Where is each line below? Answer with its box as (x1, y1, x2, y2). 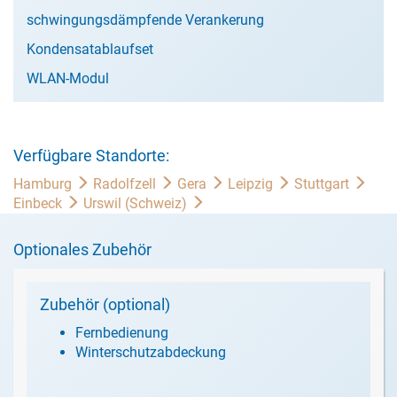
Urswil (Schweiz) (83, 195, 191, 212)
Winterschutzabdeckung (75, 344, 226, 361)
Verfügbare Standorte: (13, 146, 169, 165)
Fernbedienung (75, 324, 168, 341)
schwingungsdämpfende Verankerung (27, 12, 264, 28)
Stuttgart (294, 175, 353, 192)
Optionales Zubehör (13, 240, 152, 259)
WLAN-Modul (27, 70, 109, 87)
